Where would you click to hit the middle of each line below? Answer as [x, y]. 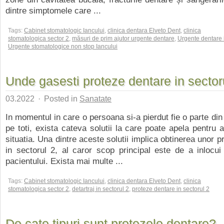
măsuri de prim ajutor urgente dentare [123, 38]
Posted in [61, 98]
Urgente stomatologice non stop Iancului [63, 46]
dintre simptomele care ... [53, 10]
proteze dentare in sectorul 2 [171, 189]
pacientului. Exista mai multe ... [64, 161]
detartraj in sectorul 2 [100, 189]
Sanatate [95, 98]
